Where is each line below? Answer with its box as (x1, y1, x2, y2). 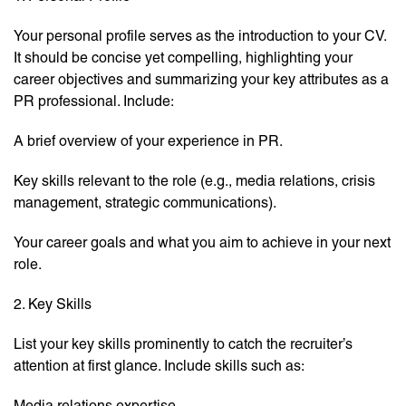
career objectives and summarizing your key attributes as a (14, 71, 389, 89)
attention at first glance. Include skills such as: (14, 357, 304, 375)
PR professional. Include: (14, 92, 174, 111)
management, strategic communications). (14, 194, 276, 212)
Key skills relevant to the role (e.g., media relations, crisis (14, 172, 375, 190)
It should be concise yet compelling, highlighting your (14, 49, 353, 67)
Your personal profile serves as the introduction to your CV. (14, 27, 386, 45)
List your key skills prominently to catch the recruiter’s (14, 335, 353, 353)
